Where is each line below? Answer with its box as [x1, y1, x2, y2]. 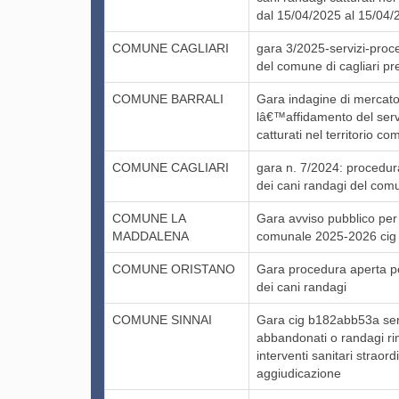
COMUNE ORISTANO [112, 261, 236, 276]
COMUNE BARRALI [112, 91, 224, 106]
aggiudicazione [256, 365, 342, 380]
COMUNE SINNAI [112, 312, 213, 327]
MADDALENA [112, 228, 190, 243]
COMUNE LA [112, 210, 186, 225]
